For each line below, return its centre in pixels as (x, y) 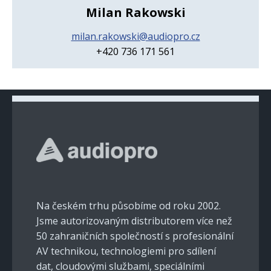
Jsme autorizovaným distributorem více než (134, 220)
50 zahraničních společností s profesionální (135, 236)
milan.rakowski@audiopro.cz (135, 36)
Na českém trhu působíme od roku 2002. (129, 205)
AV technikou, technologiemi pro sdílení (126, 251)
